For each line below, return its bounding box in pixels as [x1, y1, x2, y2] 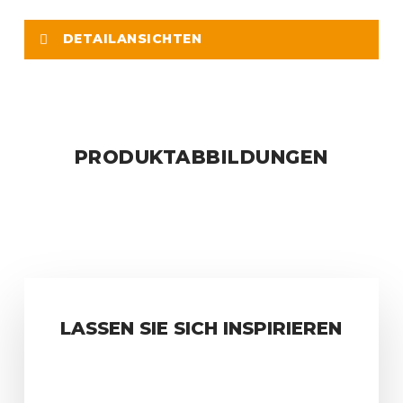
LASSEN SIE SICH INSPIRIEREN [60, 318, 343, 340]
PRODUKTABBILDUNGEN [74, 145, 328, 168]
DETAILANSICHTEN [62, 30, 202, 47]
